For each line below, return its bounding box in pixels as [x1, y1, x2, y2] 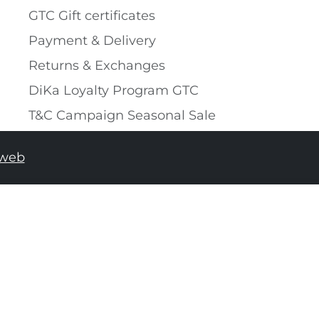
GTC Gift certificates [28, 7, 155, 23]
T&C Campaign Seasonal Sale [28, 107, 216, 123]
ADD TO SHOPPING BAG [145, 212, 278, 226]
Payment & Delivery [28, 32, 156, 48]
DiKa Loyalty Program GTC [28, 82, 199, 98]
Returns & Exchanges [28, 57, 165, 73]
